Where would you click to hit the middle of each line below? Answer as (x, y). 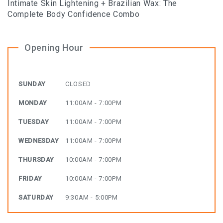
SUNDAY (32, 84)
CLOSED (78, 84)
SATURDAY (36, 197)
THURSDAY (37, 160)
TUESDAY (34, 122)
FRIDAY (30, 178)
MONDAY (33, 103)
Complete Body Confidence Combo (74, 14)
